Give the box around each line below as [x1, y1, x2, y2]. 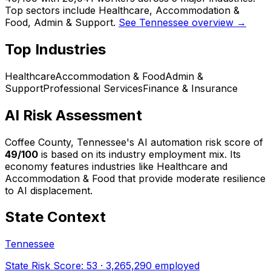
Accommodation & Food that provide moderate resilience [5, 172, 266, 184]
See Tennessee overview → [119, 16, 246, 28]
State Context [5, 208, 106, 226]
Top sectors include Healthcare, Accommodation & [5, 4, 240, 16]
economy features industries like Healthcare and [5, 160, 227, 172]
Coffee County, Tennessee [5, 135, 126, 148]
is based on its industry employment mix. [38, 148, 227, 160]
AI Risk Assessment [5, 106, 142, 124]
